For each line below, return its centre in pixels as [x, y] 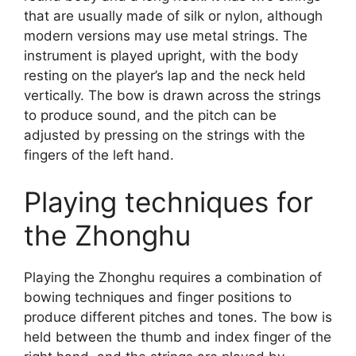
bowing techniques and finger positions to [158, 297]
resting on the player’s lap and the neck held [165, 75]
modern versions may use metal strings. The [166, 35]
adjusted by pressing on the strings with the [164, 135]
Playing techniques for [168, 202]
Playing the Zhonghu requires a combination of [173, 277]
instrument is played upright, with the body [161, 55]
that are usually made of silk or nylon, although [173, 15]
